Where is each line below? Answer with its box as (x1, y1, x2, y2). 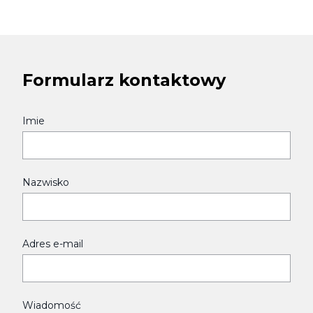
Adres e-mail (22, 237, 83, 250)
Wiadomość (22, 298, 81, 312)
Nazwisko (22, 175, 69, 189)
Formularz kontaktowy (22, 69, 226, 90)
